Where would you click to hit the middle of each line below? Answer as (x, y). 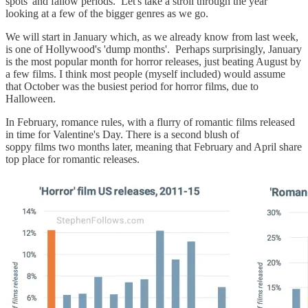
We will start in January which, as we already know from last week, (152, 37)
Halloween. (31, 99)
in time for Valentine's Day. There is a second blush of (122, 135)
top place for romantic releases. (73, 159)
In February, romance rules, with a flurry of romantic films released (150, 122)
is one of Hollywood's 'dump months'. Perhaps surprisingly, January (154, 49)
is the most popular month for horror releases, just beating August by (153, 62)
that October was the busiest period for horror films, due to (132, 87)
